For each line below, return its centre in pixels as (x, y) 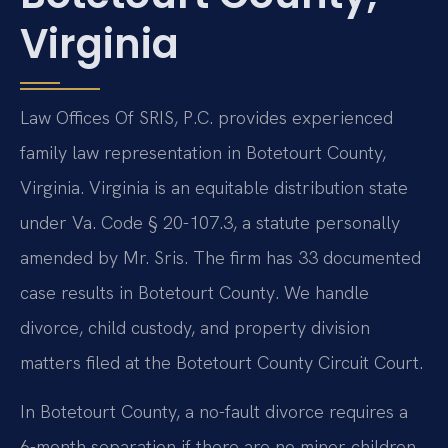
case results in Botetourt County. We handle (194, 292)
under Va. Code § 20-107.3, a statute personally (210, 222)
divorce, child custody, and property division (195, 327)
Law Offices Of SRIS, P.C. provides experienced (206, 117)
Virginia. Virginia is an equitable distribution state (214, 187)
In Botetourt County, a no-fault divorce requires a (214, 411)
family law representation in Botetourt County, (203, 152)
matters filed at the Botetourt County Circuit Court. (221, 362)
